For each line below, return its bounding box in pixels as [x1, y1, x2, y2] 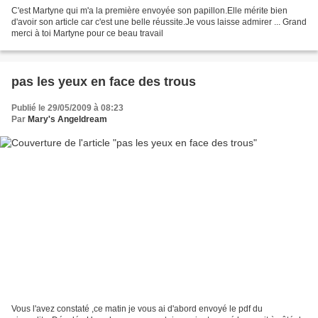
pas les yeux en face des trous [11, 74, 196, 89]
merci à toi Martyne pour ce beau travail [11, 28, 163, 38]
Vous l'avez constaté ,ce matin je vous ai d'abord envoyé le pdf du [11, 304, 263, 314]
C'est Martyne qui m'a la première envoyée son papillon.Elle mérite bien [11, 5, 287, 16]
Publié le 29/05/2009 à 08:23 [11, 102, 124, 113]
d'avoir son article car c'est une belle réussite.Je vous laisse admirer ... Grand [11, 16, 307, 27]
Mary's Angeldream [28, 114, 107, 124]
